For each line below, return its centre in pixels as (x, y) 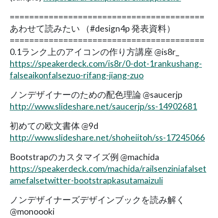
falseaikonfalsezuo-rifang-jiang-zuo (77, 75)
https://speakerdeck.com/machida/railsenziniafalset (108, 168)
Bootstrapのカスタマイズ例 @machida (84, 157)
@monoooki (32, 211)
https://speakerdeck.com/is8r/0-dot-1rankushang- (106, 63)
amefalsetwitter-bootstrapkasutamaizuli (86, 180)
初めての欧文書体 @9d (54, 126)
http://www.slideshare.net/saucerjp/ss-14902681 (103, 106)
